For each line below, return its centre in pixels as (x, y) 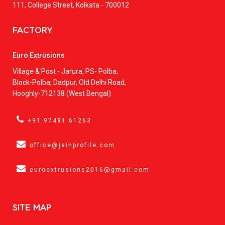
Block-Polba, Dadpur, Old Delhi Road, (69, 82)
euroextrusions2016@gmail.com (90, 170)
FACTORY (32, 30)
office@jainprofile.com (72, 145)
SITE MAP (32, 207)
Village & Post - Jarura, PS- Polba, (65, 71)
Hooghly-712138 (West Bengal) (62, 93)
